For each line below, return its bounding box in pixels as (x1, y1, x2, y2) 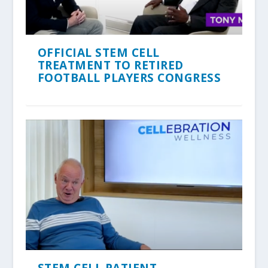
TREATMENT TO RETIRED (37, 57, 184, 73)
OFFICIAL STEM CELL (37, 44, 160, 60)
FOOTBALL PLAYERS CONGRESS (37, 69, 221, 86)
